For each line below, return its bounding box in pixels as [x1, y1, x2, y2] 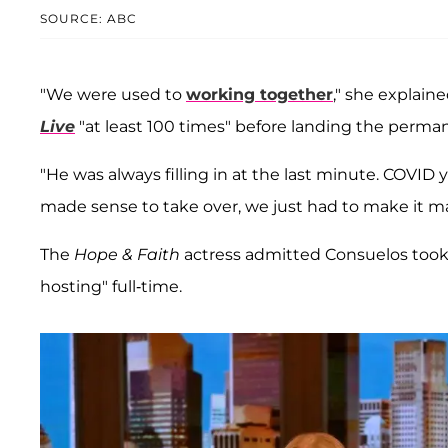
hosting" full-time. [40, 276, 182, 296]
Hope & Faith [74, 244, 184, 264]
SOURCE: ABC [40, 10, 137, 26]
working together [186, 84, 333, 104]
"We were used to [40, 84, 186, 104]
